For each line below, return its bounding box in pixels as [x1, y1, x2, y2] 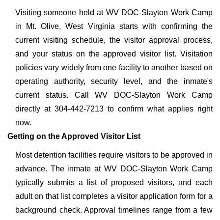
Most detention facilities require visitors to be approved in [15, 151, 213, 159]
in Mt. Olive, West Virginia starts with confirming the [15, 22, 213, 30]
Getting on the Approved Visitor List [7, 132, 140, 140]
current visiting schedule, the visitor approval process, [15, 36, 213, 44]
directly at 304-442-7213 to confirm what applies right [15, 105, 213, 113]
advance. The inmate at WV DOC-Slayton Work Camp [15, 165, 213, 173]
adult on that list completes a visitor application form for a [15, 192, 213, 200]
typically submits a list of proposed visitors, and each [15, 178, 213, 187]
